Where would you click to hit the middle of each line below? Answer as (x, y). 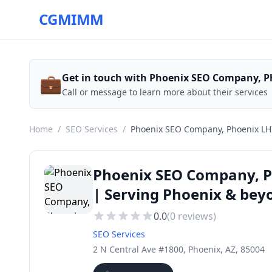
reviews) (196, 216)
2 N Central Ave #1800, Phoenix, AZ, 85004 (179, 249)
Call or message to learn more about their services (165, 92)
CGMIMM (71, 19)
